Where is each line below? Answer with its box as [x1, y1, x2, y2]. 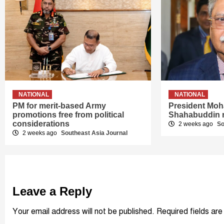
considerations [12, 119, 69, 128]
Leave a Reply [12, 184, 92, 198]
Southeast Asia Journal [61, 129, 127, 137]
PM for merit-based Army [12, 101, 106, 110]
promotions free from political [12, 110, 124, 119]
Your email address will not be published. [12, 206, 154, 217]
